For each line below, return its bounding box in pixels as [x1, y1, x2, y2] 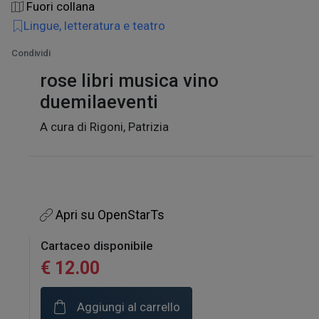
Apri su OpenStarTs [53, 206, 164, 222]
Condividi [11, 47, 51, 58]
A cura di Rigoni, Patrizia [40, 119, 169, 134]
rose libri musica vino [40, 69, 219, 91]
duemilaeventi [40, 90, 158, 113]
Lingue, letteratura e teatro [23, 18, 165, 33]
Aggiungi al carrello [74, 299, 180, 314]
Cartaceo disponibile [41, 239, 153, 253]
